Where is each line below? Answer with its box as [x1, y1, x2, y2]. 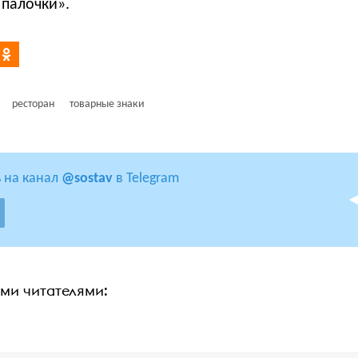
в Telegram [113, 171, 179, 186]
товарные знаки [70, 98, 145, 110]
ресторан [12, 98, 54, 110]
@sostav [62, 171, 113, 186]
